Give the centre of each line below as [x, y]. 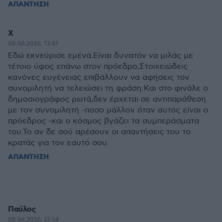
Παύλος [22, 209]
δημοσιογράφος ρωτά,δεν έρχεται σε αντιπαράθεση [107, 99]
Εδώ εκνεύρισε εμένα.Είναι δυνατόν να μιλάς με [101, 56]
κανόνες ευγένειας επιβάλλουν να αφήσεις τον [99, 78]
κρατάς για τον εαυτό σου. [58, 143]
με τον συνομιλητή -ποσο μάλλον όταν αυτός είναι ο [108, 110]
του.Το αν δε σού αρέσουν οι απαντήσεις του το [99, 132]
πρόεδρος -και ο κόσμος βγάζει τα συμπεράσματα [104, 121]
